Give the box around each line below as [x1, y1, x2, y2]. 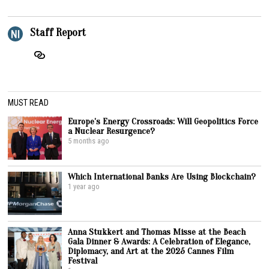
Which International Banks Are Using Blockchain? [68, 171, 256, 182]
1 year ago [68, 181, 100, 191]
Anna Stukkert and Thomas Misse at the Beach [68, 226, 246, 237]
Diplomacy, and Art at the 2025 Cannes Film [68, 245, 234, 256]
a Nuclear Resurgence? [68, 125, 156, 136]
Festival [68, 255, 98, 266]
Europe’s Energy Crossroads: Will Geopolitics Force [68, 115, 259, 127]
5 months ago [68, 136, 110, 145]
